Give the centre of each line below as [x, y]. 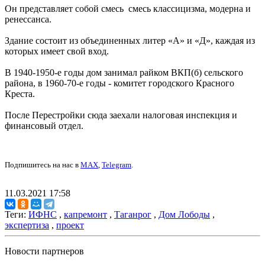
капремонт [85, 215]
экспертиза [27, 225]
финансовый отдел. [44, 126]
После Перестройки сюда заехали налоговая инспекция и [121, 115]
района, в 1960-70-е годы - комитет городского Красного [119, 83]
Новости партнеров [44, 251]
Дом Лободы [184, 215]
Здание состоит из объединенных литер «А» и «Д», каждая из [130, 41]
